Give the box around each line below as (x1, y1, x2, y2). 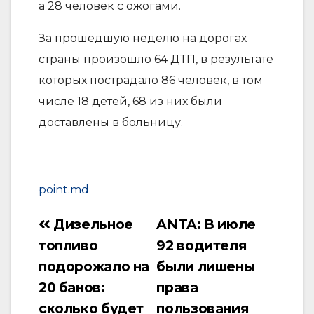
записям (38, 272, 92, 288)
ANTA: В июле (156, 215, 256, 233)
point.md (39, 182, 89, 196)
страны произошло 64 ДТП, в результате (39, 52, 273, 66)
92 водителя (156, 236, 247, 254)
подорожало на (39, 257, 150, 275)
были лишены (156, 257, 255, 275)
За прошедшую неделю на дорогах (39, 31, 247, 45)
